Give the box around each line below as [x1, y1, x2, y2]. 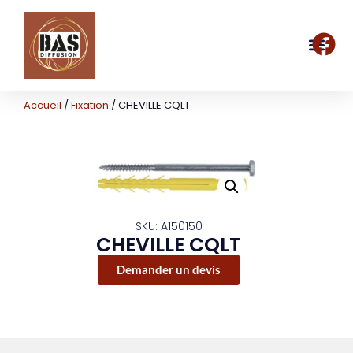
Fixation [71, 97, 109, 113]
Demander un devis [117, 262, 221, 277]
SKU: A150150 [135, 217, 203, 234]
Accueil [24, 97, 61, 113]
